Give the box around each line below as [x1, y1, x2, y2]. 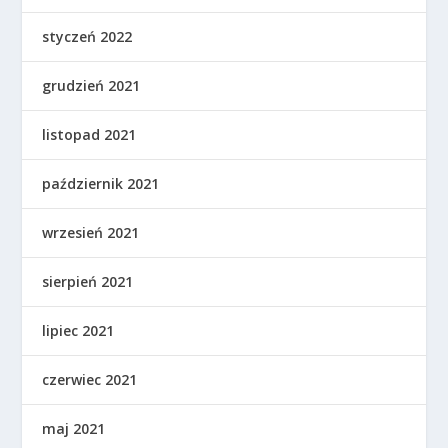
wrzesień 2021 [42, 222, 140, 242]
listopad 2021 [42, 124, 137, 144]
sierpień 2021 [42, 271, 134, 291]
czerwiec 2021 [42, 369, 138, 389]
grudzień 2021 [42, 75, 141, 95]
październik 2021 [42, 173, 160, 193]
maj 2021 [42, 418, 106, 438]
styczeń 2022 [42, 26, 133, 46]
